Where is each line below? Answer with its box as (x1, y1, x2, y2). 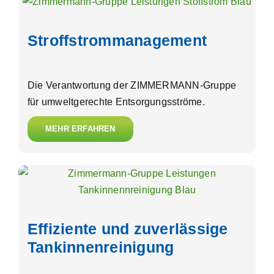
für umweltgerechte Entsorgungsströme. (28, 97, 205, 108)
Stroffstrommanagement (28, 32, 207, 50)
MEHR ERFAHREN (45, 124, 116, 134)
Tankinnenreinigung (28, 239, 174, 256)
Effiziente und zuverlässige (28, 220, 228, 238)
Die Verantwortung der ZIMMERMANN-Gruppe (28, 80, 237, 91)
